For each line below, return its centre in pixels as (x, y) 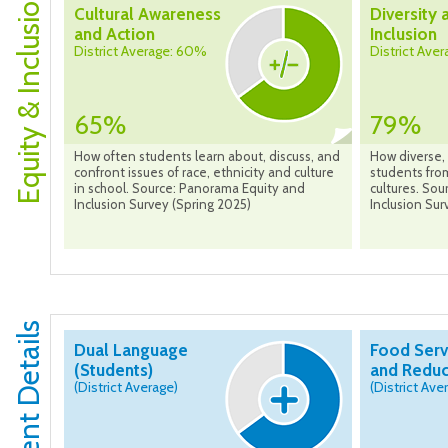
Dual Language (131, 350)
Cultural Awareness (147, 14)
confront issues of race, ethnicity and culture (204, 172)
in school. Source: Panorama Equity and (189, 188)
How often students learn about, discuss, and (207, 156)
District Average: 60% (140, 51)
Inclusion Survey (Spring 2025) (162, 204)
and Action (114, 34)
